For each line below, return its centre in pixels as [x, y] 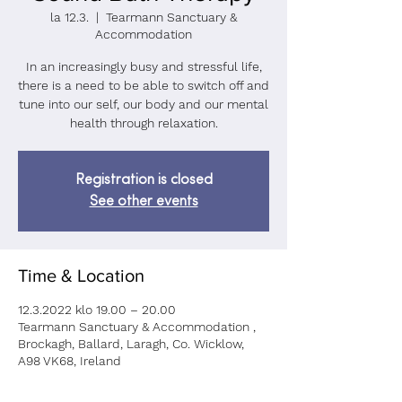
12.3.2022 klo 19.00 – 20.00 [97, 310]
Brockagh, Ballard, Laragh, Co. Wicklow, [131, 344]
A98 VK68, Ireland [70, 361]
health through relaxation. [144, 123]
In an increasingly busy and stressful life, [144, 66]
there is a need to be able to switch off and [144, 85]
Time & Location [81, 275]
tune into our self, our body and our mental [144, 104]
